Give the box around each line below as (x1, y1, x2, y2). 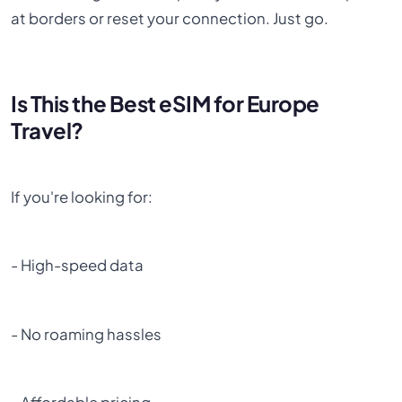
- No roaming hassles (11, 324, 162, 344)
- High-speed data (11, 256, 144, 275)
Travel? (11, 117, 83, 144)
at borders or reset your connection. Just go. (11, 9, 329, 29)
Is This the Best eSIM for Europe (11, 90, 319, 118)
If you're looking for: (11, 187, 153, 206)
